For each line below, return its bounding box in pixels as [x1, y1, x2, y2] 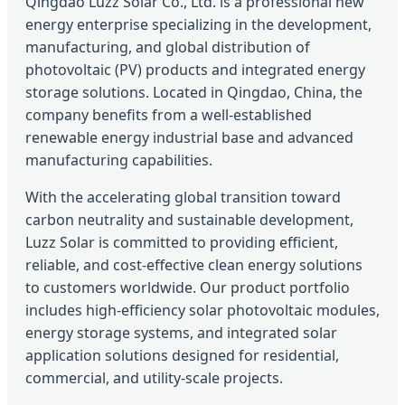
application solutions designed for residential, [25, 345, 339, 366]
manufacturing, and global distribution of [25, 37, 310, 58]
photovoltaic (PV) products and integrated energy [25, 60, 365, 80]
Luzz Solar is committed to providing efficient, [25, 232, 338, 253]
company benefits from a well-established [25, 105, 312, 126]
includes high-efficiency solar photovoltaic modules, [25, 300, 380, 321]
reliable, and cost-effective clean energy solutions [25, 255, 363, 276]
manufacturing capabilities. [25, 150, 212, 171]
